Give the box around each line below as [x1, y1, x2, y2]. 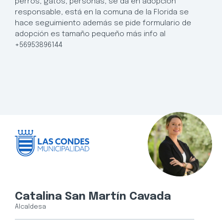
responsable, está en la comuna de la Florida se [15, 8, 189, 17]
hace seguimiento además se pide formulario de [15, 19, 191, 28]
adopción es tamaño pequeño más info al [15, 30, 166, 39]
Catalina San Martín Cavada [15, 191, 171, 202]
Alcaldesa [15, 203, 46, 210]
